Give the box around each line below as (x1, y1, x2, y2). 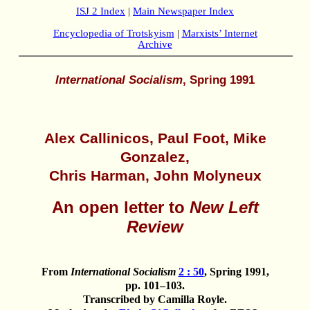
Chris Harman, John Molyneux (48, 167, 262, 184)
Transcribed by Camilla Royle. (83, 293, 227, 305)
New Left (189, 197, 259, 217)
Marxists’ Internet (181, 28, 257, 39)
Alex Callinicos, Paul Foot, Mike (44, 129, 266, 147)
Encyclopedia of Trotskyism (53, 28, 174, 39)
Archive (138, 39, 172, 50)
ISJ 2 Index (76, 6, 125, 17)
